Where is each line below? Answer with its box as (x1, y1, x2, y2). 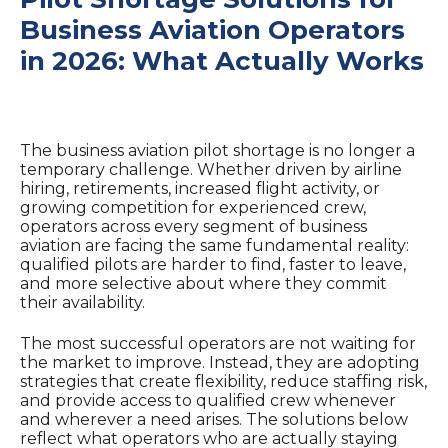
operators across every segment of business (20, 216, 367, 236)
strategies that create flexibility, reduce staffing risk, (20, 372, 427, 392)
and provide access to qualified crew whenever (20, 391, 396, 411)
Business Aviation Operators (20, 14, 405, 47)
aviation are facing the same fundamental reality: (20, 235, 409, 255)
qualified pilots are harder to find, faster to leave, (20, 254, 406, 274)
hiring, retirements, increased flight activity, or (20, 178, 380, 198)
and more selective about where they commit (20, 273, 387, 293)
